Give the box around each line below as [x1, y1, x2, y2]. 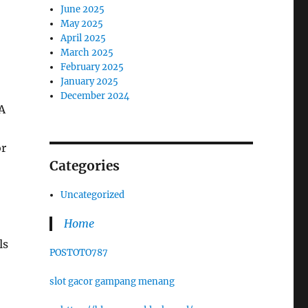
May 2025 [60, 17, 104, 30]
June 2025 [60, 3, 105, 15]
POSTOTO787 [49, 246, 108, 258]
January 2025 [60, 75, 119, 87]
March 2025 [60, 46, 114, 58]
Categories [49, 157, 120, 174]
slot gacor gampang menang [49, 275, 175, 287]
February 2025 [60, 60, 124, 73]
